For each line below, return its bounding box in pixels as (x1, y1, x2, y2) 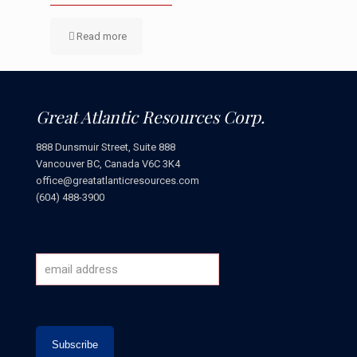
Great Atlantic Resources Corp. (36, 104, 265, 127)
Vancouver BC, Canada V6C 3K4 (36, 157, 180, 170)
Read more (76, 29, 127, 42)
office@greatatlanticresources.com (36, 174, 199, 186)
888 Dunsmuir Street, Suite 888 (36, 140, 175, 153)
